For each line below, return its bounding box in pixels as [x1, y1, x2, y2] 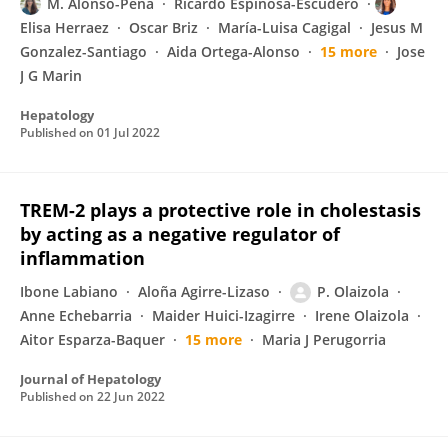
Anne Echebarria [20, 306, 132, 325]
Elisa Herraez [20, 18, 109, 37]
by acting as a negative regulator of [20, 222, 340, 246]
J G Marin [20, 66, 82, 85]
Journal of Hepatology [20, 370, 161, 388]
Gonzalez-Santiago [20, 42, 147, 61]
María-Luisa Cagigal [218, 18, 351, 37]
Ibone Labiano [20, 282, 118, 301]
